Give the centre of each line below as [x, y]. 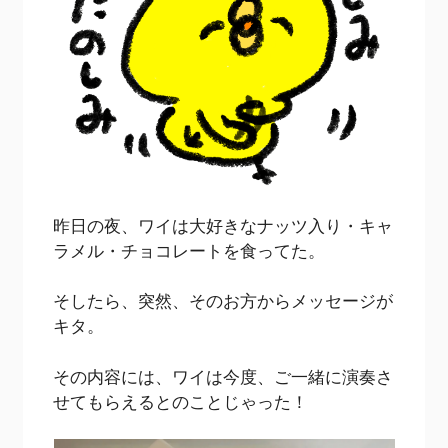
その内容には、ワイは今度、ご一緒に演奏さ [223, 376]
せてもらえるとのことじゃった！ [181, 401]
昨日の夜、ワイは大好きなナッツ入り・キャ [223, 225]
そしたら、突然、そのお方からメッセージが [223, 301]
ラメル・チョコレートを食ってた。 [189, 250]
